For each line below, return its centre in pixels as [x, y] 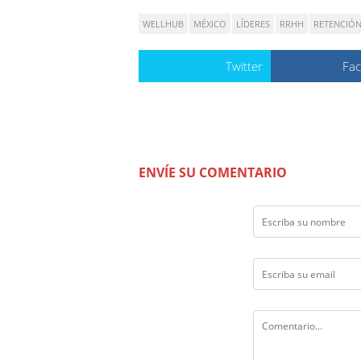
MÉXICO [210, 24]
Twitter [244, 66]
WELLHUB [163, 24]
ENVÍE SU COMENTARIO [213, 173]
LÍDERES [253, 24]
